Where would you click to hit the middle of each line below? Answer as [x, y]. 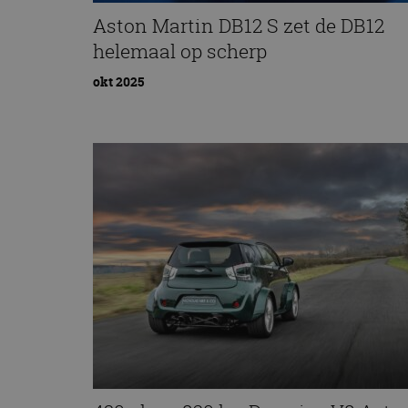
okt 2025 [118, 82]
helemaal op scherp [180, 51]
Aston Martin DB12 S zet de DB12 [239, 25]
